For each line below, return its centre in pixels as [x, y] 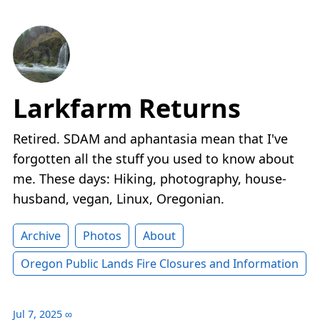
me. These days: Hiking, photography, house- [150, 179]
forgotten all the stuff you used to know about [154, 159]
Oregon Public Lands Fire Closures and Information [160, 264]
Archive [41, 236]
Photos [102, 236]
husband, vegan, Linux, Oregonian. [119, 199]
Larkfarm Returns [127, 109]
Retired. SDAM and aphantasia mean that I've [150, 139]
